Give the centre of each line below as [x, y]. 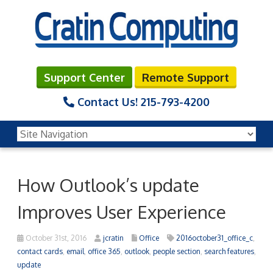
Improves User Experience [122, 211]
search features [229, 251]
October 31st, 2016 [55, 238]
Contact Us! [108, 101]
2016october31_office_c [214, 238]
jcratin [113, 238]
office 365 [104, 251]
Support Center [84, 77]
